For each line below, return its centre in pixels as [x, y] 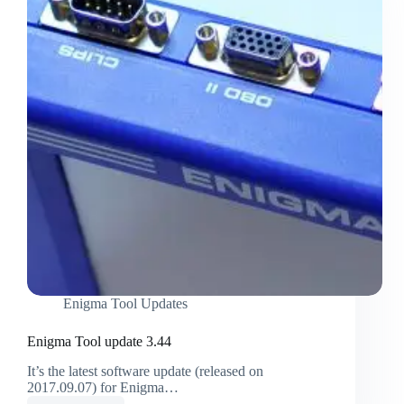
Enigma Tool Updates [125, 304]
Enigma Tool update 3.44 [99, 342]
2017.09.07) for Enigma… [103, 388]
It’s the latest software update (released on [145, 372]
